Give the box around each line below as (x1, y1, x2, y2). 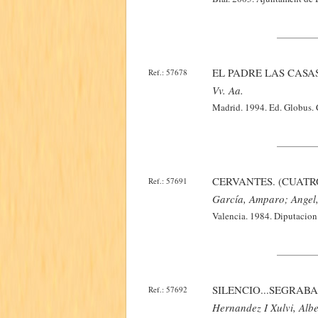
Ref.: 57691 (148, 175, 187, 186)
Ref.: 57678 (148, 67, 187, 77)
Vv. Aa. (212, 83, 243, 97)
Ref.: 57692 (148, 284, 187, 295)
